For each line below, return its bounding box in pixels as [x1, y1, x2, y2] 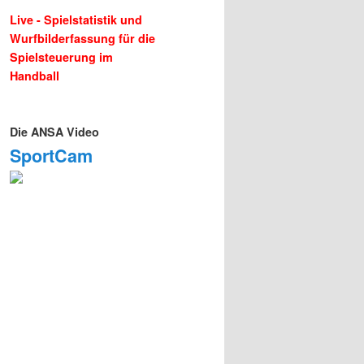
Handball [10, 67, 59, 84]
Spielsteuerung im [10, 49, 113, 66]
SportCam [10, 142, 93, 168]
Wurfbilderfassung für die [10, 30, 155, 47]
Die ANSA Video [10, 123, 99, 140]
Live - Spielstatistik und [10, 11, 142, 28]
